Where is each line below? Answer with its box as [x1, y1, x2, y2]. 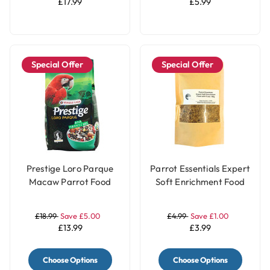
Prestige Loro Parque [26, 163, 114, 175]
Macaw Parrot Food [28, 176, 111, 188]
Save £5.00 [60, 210, 101, 221]
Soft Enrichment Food [155, 176, 245, 188]
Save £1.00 [190, 210, 228, 221]
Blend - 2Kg [46, 189, 94, 201]
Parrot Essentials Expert [150, 163, 250, 175]
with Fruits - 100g [164, 189, 236, 201]
